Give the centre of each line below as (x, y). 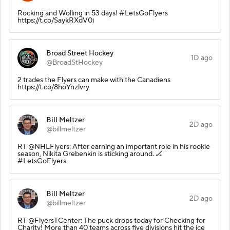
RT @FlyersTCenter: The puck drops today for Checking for (111, 221)
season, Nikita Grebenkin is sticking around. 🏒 (90, 154)
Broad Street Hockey (80, 53)
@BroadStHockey (74, 62)
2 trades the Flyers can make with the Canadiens (94, 80)
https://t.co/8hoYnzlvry (53, 87)
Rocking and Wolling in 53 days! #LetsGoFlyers (93, 13)
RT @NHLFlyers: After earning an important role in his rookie (114, 147)
